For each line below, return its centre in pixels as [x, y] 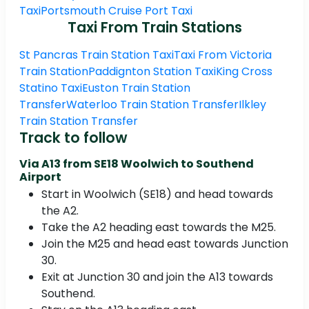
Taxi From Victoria [223, 55]
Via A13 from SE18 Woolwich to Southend [137, 164]
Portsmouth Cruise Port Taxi [117, 11]
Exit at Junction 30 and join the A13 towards [157, 277]
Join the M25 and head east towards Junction [165, 244]
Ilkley [252, 105]
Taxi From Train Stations [154, 28]
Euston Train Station [136, 88]
